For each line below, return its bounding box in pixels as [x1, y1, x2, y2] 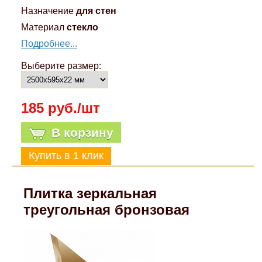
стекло [66, 22, 98, 33]
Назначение [20, 6, 74, 16]
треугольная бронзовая [23, 202, 190, 218]
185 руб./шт [20, 100, 100, 116]
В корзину [51, 126, 113, 140]
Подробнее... [20, 39, 77, 49]
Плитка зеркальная [23, 185, 157, 202]
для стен [75, 6, 116, 16]
